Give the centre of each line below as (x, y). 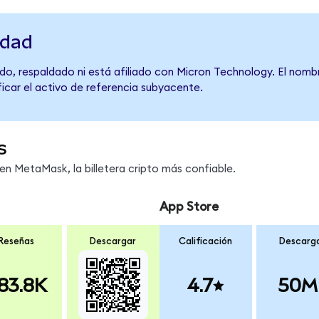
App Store (189, 206)
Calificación (206, 242)
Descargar (113, 242)
